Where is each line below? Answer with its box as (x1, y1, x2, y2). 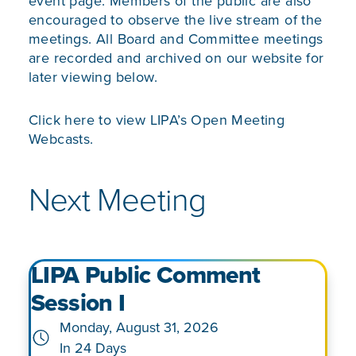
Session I (31, 285, 126, 321)
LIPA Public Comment (31, 257, 261, 293)
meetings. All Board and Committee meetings (29, 29, 323, 50)
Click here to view (29, 110, 146, 131)
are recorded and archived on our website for (29, 48, 324, 69)
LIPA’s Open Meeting (145, 110, 285, 131)
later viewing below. (29, 67, 157, 88)
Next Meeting (29, 176, 207, 224)
